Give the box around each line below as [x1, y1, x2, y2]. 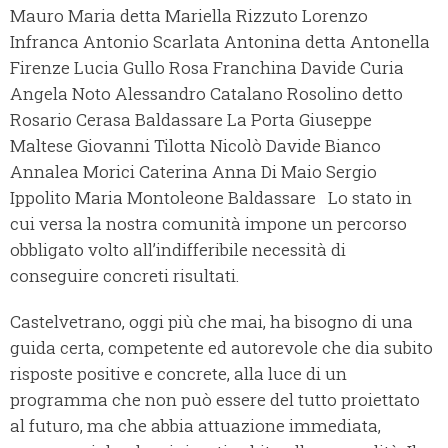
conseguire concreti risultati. [10, 264, 239, 288]
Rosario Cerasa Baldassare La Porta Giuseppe [10, 108, 372, 132]
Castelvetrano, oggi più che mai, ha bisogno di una [10, 310, 413, 334]
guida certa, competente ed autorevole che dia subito [10, 336, 433, 360]
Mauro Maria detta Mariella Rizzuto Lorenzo [10, 4, 368, 28]
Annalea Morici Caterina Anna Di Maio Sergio [10, 160, 377, 184]
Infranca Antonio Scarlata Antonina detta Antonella [10, 30, 430, 54]
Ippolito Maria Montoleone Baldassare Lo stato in [10, 186, 412, 210]
